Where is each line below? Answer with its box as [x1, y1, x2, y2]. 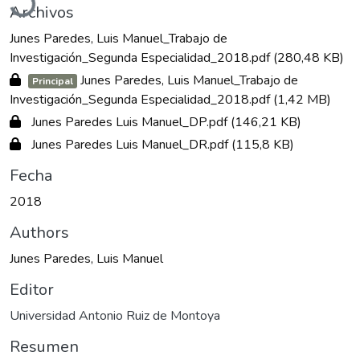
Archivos [10, 2, 74, 24]
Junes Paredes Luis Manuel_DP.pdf [28, 113, 231, 132]
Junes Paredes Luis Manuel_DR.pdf [28, 136, 231, 154]
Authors [10, 222, 69, 244]
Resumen [10, 336, 79, 358]
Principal [31, 75, 73, 88]
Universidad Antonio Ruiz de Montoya [10, 307, 220, 325]
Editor [10, 279, 54, 301]
